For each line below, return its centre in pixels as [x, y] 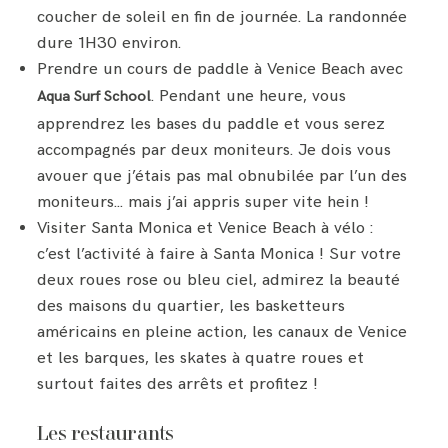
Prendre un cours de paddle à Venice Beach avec [220, 68]
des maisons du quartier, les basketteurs [191, 305]
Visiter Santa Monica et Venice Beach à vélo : [205, 227]
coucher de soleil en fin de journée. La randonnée [222, 16]
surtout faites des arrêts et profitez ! [178, 383]
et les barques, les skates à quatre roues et [201, 357]
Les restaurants [105, 435]
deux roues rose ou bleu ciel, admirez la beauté [219, 279]
